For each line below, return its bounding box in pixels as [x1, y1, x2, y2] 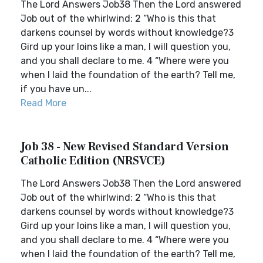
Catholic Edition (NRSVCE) [21, 153, 166, 168]
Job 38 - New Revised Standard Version [21, 139, 229, 154]
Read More [21, 97, 66, 109]
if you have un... [21, 83, 92, 95]
